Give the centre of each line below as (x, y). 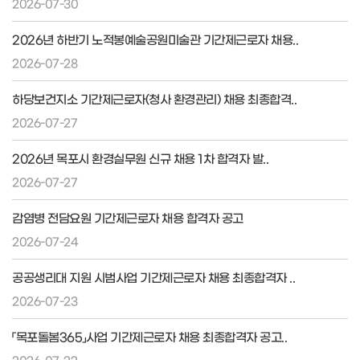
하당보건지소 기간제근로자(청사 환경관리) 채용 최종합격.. (154, 98)
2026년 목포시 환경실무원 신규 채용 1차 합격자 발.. (140, 158)
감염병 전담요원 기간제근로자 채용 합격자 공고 (128, 217)
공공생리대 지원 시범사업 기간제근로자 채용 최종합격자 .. (153, 277)
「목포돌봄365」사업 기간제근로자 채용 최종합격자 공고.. (149, 336)
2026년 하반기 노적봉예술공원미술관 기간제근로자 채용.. (155, 39)
